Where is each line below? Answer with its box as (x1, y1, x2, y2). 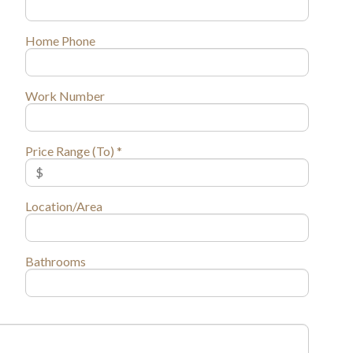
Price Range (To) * (24, 143, 122, 158)
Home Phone (24, 32, 95, 48)
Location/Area (24, 198, 102, 214)
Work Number (24, 87, 105, 103)
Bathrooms (24, 253, 86, 269)
